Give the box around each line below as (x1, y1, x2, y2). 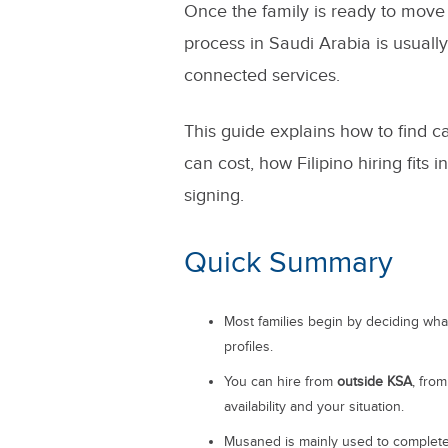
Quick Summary (183, 245, 393, 281)
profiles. (223, 339, 273, 355)
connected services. (183, 65, 340, 86)
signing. (183, 185, 244, 206)
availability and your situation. (223, 399, 404, 415)
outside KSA (336, 374, 412, 390)
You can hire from (223, 374, 337, 390)
